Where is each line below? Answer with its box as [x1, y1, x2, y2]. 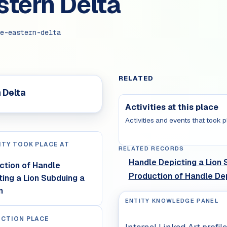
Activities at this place [125, 102, 218, 113]
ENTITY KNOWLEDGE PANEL [125, 197, 219, 205]
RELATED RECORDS [118, 145, 184, 153]
